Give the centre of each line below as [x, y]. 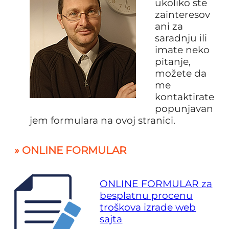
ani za [169, 26]
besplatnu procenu [146, 195]
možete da [181, 73]
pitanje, [173, 61]
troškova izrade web [148, 207]
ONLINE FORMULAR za [156, 184]
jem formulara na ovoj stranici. [102, 120]
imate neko [182, 50]
